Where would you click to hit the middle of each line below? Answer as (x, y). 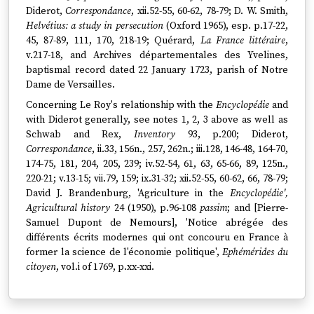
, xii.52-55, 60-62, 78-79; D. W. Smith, (210, 11)
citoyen (41, 267)
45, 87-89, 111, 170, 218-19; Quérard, (113, 41)
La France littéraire (243, 41)
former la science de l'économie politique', (124, 252)
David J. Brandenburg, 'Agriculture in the (128, 193)
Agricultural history (68, 208)
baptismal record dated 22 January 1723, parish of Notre (157, 70)
